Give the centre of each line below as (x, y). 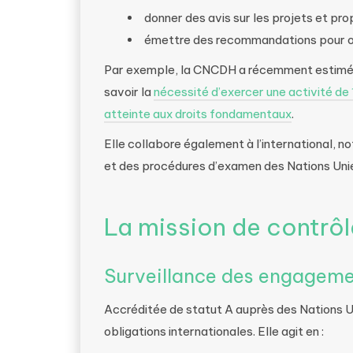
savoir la (129, 92)
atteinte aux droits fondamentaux (198, 114)
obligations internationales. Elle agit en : (214, 331)
